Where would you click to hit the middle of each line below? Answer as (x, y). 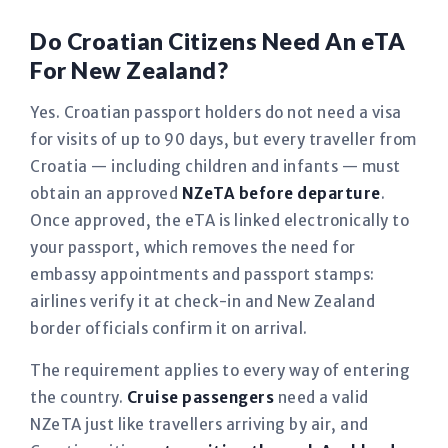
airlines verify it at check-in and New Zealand (202, 301)
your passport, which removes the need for (193, 247)
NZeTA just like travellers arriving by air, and (199, 424)
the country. (78, 397)
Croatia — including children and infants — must (215, 166)
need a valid (321, 397)
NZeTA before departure (281, 193)
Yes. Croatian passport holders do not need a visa (216, 112)
